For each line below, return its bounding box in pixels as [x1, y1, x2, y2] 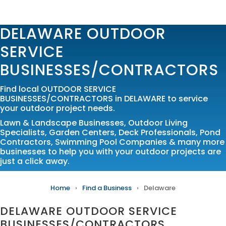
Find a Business [82, 183, 132, 193]
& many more [167, 136, 224, 148]
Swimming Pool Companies [55, 136, 167, 148]
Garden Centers [49, 127, 115, 138]
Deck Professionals [119, 127, 196, 138]
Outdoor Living [128, 117, 188, 129]
